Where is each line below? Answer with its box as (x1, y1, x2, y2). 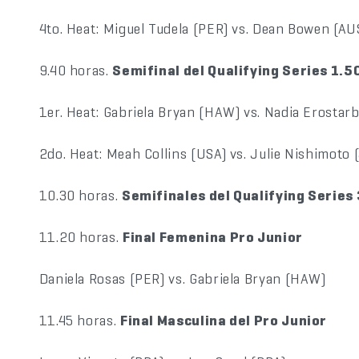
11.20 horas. (38, 228, 123, 246)
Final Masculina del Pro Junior (119, 311, 328, 329)
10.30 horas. (38, 186, 122, 204)
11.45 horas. (38, 311, 120, 329)
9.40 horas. (38, 61, 113, 79)
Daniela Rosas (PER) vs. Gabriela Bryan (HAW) (38, 269, 326, 288)
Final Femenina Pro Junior (122, 228, 303, 246)
